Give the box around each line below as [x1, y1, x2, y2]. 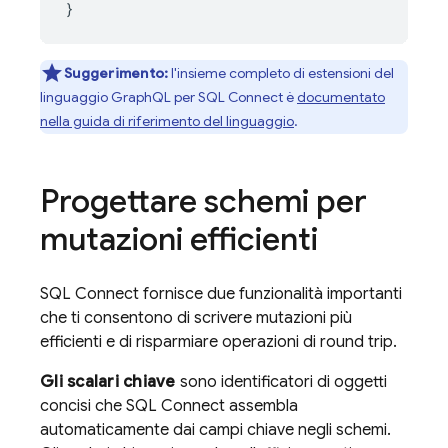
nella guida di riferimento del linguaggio [40, 112, 294, 130]
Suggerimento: [64, 64, 169, 82]
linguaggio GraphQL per [40, 88, 198, 106]
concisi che [40, 396, 126, 416]
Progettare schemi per [40, 181, 367, 221]
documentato [297, 88, 385, 106]
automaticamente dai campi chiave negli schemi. [40, 420, 391, 440]
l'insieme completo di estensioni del [168, 64, 395, 82]
